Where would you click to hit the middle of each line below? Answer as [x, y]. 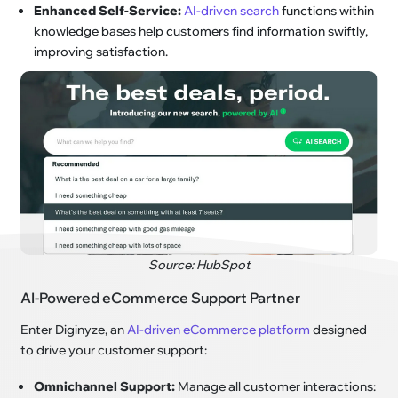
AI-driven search [232, 10]
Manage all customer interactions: [276, 386]
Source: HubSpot [199, 264]
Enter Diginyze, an [74, 329]
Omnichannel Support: [105, 386]
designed [339, 329]
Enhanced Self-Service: [108, 10]
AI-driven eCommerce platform [219, 329]
